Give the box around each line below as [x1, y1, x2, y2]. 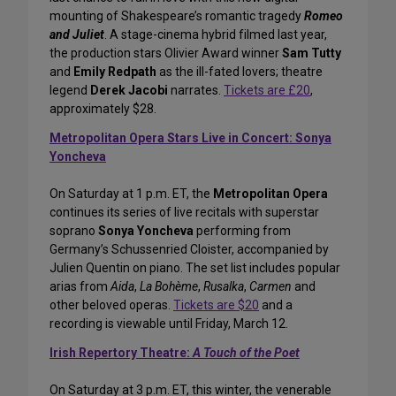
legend [49, 83, 90, 98]
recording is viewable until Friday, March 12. [49, 316, 288, 331]
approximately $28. [49, 102, 156, 117]
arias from [49, 279, 110, 294]
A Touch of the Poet [193, 346, 300, 361]
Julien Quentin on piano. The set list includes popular [49, 261, 340, 276]
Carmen [249, 279, 292, 294]
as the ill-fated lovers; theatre [156, 65, 323, 80]
